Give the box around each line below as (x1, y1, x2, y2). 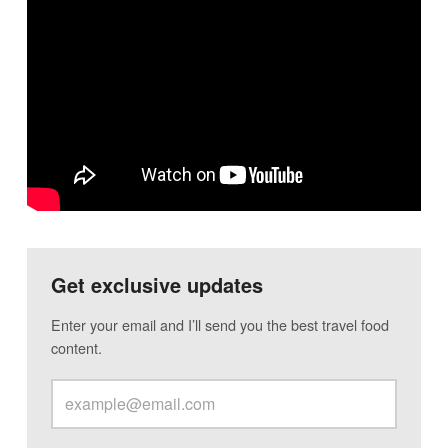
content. (50, 336, 102, 358)
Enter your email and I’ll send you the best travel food (50, 313, 389, 335)
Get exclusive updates (50, 269, 263, 299)
